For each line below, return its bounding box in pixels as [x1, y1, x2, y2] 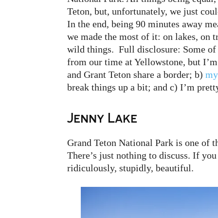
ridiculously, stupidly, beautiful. [67, 163, 194, 173]
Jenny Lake [67, 109, 137, 125]
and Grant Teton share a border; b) [67, 69, 205, 80]
